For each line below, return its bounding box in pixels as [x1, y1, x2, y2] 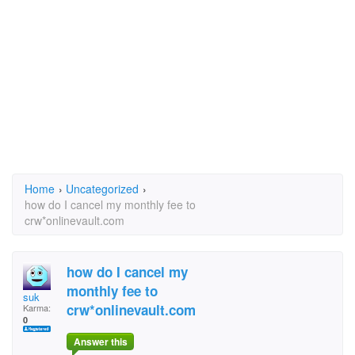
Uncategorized [66, 181, 139, 197]
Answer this [73, 334, 128, 349]
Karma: [23, 301, 51, 314]
